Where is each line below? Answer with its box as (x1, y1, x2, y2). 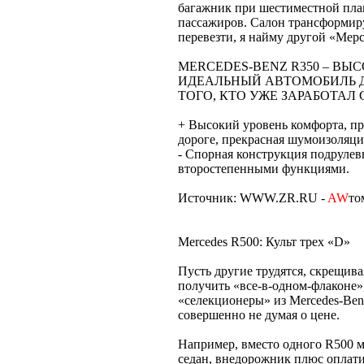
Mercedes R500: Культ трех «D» (178, 234, 350, 249)
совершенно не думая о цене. (178, 307, 340, 322)
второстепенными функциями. (178, 161, 349, 175)
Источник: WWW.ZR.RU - (178, 190, 327, 205)
